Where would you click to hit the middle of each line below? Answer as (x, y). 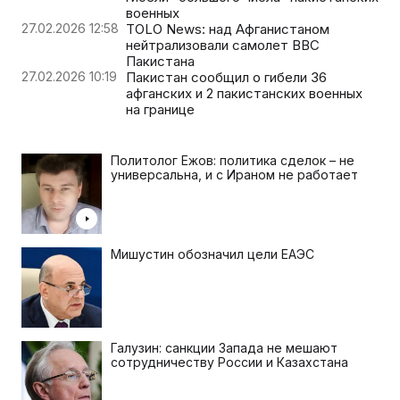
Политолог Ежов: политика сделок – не (233, 161)
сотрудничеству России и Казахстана (229, 362)
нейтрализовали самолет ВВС (223, 46)
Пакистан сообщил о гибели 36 (226, 78)
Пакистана (160, 62)
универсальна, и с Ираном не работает (234, 175)
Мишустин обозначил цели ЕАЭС (212, 254)
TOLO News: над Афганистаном (228, 29)
